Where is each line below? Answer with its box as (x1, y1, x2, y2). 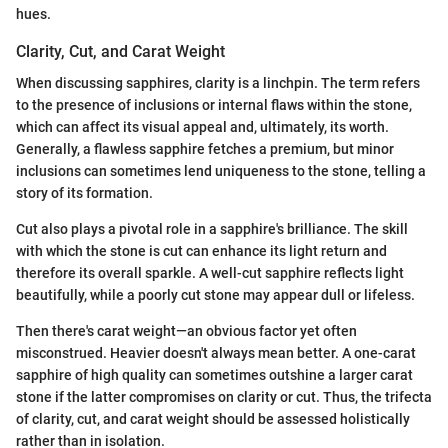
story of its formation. (16, 185, 153, 202)
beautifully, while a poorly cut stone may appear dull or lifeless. (16, 287, 415, 304)
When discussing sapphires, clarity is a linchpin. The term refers (16, 75, 420, 92)
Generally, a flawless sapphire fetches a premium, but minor (16, 141, 394, 158)
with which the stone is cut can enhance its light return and (16, 243, 387, 260)
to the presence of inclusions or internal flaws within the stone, (16, 97, 412, 114)
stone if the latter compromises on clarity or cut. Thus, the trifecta (16, 389, 432, 406)
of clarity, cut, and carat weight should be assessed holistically (16, 411, 410, 428)
